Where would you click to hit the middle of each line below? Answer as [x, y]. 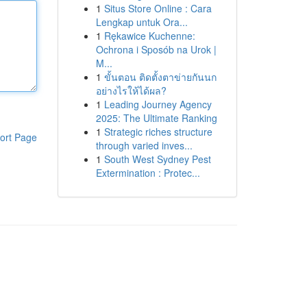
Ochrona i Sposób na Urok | [156, 49]
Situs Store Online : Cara [158, 8]
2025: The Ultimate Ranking [156, 118]
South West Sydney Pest [157, 159]
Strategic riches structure [158, 132]
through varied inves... [144, 145]
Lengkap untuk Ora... [142, 22]
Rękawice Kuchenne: [149, 36]
